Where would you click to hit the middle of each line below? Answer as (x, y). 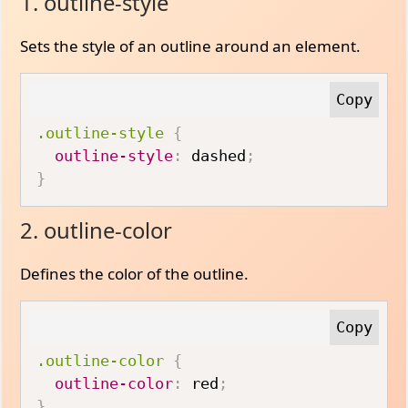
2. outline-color (97, 230)
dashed (214, 156)
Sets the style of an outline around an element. (191, 46)
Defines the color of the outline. (135, 273)
